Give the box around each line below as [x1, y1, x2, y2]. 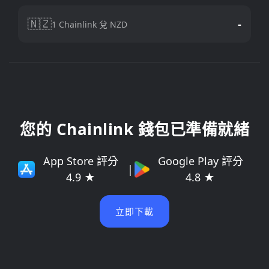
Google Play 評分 [157, 154, 243, 168]
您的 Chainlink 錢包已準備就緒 [20, 118, 249, 140]
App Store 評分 [43, 154, 119, 168]
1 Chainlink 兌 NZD [52, 18, 127, 30]
